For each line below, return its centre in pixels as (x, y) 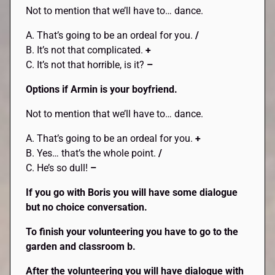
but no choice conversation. (87, 207)
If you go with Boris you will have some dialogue (132, 193)
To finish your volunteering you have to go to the (132, 232)
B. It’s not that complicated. (86, 50)
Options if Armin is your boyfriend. (103, 90)
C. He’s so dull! (58, 168)
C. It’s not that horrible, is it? (87, 65)
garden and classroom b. (81, 247)
